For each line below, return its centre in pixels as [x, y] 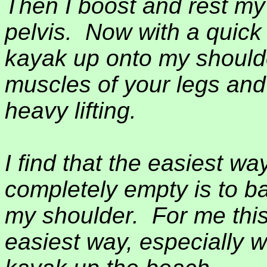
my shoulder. [72, 215]
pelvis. [38, 32]
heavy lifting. [71, 111]
